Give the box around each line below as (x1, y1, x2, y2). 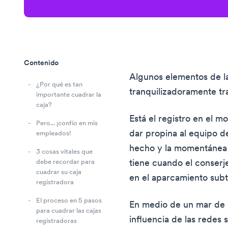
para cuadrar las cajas (36, 208, 101, 215)
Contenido (24, 60, 59, 67)
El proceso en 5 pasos (36, 197, 102, 205)
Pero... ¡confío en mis (36, 120, 98, 127)
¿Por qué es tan (36, 81, 82, 89)
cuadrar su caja (36, 169, 81, 176)
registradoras (36, 218, 77, 225)
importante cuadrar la (36, 92, 101, 99)
